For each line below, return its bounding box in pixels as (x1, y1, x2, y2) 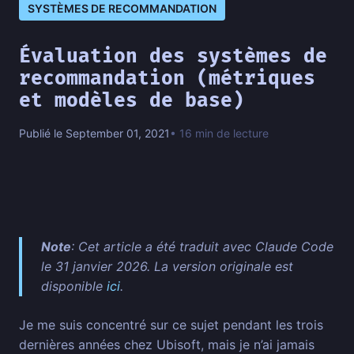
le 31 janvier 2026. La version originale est (41, 258, 293, 275)
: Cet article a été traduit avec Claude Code (71, 239, 333, 255)
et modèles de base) (19, 89, 244, 113)
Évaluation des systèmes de (19, 45, 327, 69)
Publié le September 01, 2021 (19, 126, 170, 141)
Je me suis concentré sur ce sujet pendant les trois (19, 317, 323, 333)
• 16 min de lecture (170, 126, 269, 141)
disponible (41, 278, 107, 295)
